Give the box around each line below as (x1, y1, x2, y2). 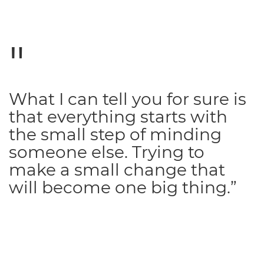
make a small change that (9, 160, 225, 180)
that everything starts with (9, 107, 227, 127)
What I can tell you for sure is (9, 89, 246, 110)
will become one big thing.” (9, 177, 237, 198)
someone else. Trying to (9, 142, 204, 163)
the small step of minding (9, 124, 222, 145)
